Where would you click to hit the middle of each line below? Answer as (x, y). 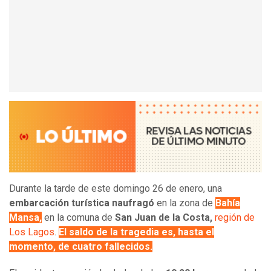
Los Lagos (32, 232)
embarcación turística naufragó (82, 203)
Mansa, (25, 218)
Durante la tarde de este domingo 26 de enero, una (116, 189)
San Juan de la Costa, (164, 218)
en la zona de (185, 203)
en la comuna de (78, 218)
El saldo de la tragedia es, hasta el (136, 232)
